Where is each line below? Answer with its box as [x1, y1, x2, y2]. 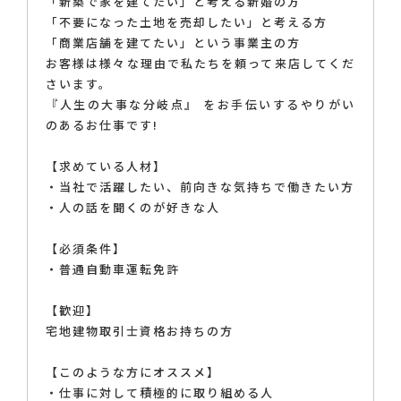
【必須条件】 [46, 240, 126, 258]
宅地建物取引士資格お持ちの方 [46, 322, 234, 340]
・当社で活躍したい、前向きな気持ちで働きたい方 [46, 178, 354, 196]
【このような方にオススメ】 [46, 363, 220, 381]
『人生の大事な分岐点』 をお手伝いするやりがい [46, 96, 355, 114]
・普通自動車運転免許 [46, 260, 180, 278]
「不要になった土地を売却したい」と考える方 [46, 13, 328, 31]
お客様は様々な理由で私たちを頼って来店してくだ [46, 55, 355, 73]
